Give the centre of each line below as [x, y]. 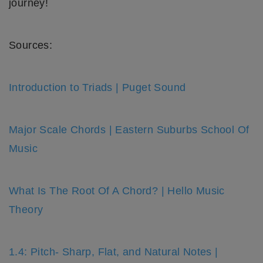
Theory [26, 209]
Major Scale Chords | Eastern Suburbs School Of [129, 129]
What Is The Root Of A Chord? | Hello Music [117, 190]
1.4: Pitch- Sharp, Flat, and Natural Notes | [114, 252]
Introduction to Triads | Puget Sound [97, 87]
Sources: [31, 45]
